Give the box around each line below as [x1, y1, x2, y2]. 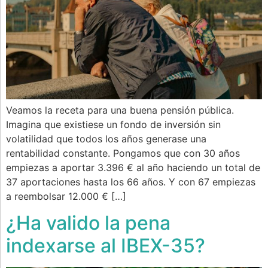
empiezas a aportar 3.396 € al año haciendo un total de [6, 161, 260, 173]
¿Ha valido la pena [6, 211, 170, 235]
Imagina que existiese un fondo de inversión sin [6, 118, 221, 130]
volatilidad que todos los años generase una [6, 132, 206, 145]
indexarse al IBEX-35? [6, 234, 205, 258]
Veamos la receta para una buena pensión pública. [6, 103, 237, 116]
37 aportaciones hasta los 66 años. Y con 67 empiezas [6, 175, 255, 188]
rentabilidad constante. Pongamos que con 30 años [6, 147, 240, 159]
